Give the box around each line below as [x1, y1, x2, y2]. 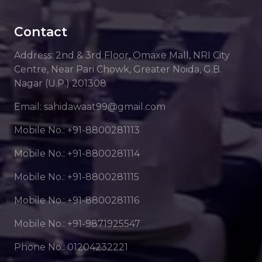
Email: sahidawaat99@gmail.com [14, 101, 166, 113]
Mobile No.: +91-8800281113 [14, 125, 140, 136]
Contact [14, 24, 67, 40]
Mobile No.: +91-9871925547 [14, 218, 140, 230]
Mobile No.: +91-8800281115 [14, 171, 139, 183]
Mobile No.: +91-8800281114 [14, 148, 140, 160]
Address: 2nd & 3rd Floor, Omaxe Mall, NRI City [14, 50, 230, 61]
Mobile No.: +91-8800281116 [14, 195, 139, 206]
